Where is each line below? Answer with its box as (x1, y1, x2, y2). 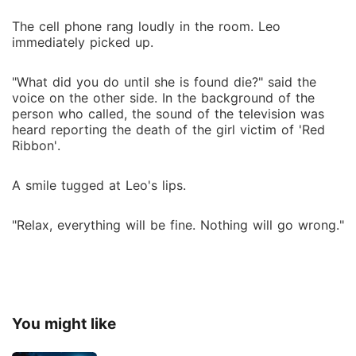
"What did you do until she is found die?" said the (12, 74, 316, 90)
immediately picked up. (12, 34, 153, 50)
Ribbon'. (12, 137, 60, 153)
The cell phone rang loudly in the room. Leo (12, 18, 281, 34)
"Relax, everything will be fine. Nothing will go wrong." (12, 217, 344, 233)
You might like (12, 315, 116, 333)
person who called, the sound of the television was (12, 106, 324, 122)
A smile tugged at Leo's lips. (12, 177, 186, 193)
